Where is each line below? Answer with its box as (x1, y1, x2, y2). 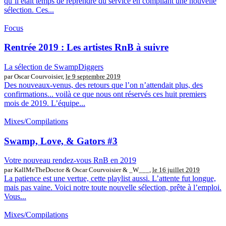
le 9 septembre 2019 (66, 73, 121, 81)
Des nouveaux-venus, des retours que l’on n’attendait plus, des (4, 81, 203, 90)
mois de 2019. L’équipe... (4, 99, 85, 108)
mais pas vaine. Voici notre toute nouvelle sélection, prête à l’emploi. (4, 183, 221, 192)
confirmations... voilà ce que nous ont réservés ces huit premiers (4, 90, 206, 99)
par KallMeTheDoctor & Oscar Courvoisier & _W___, (4, 166, 152, 174)
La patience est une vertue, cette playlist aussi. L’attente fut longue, (4, 174, 216, 183)
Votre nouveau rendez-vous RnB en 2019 (4, 156, 136, 165)
